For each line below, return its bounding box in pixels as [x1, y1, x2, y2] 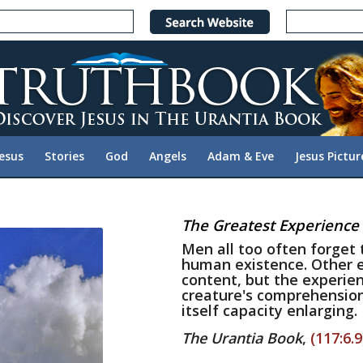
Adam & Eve [207, 148, 274, 164]
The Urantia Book [181, 328, 302, 348]
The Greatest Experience [181, 214, 359, 235]
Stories [45, 148, 84, 164]
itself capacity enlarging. [181, 300, 357, 320]
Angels [149, 148, 186, 164]
